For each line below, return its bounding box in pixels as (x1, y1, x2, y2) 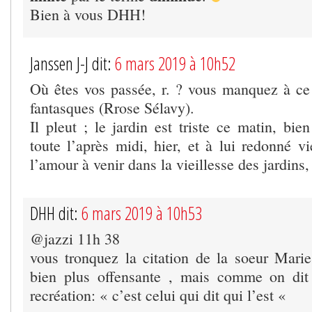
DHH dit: (30, 201, 81, 225)
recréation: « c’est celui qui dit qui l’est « (30, 284, 290, 305)
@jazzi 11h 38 (30, 228, 120, 249)
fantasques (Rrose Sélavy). (30, 97, 194, 118)
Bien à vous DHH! (30, 3, 146, 24)
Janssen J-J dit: (30, 51, 115, 75)
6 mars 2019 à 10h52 (115, 51, 235, 75)
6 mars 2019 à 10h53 (81, 201, 202, 225)
